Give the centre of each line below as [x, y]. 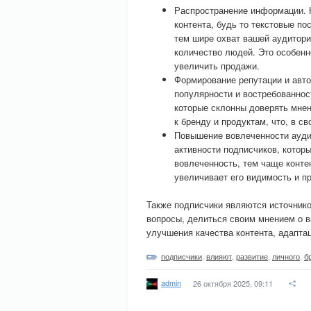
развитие [252, 256]
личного [286, 256]
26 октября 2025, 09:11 [233, 283]
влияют [219, 256]
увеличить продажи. [217, 66]
